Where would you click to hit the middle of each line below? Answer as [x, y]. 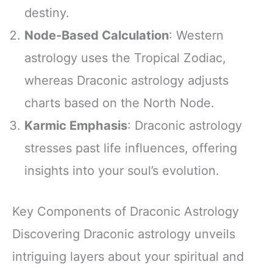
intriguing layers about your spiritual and [128, 257]
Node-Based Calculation [97, 36]
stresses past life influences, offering [131, 148]
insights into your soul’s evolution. [122, 171]
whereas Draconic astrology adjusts [126, 81]
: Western [196, 36]
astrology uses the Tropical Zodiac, [125, 58]
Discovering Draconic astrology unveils [124, 234]
